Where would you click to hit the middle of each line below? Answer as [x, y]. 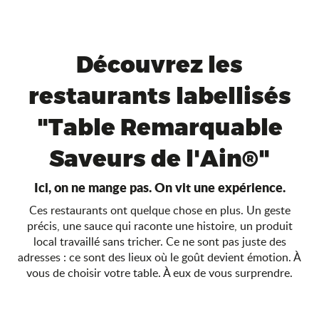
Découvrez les [159, 63]
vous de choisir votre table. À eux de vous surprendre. [159, 273]
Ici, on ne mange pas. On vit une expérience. [159, 187]
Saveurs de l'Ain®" [159, 157]
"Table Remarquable [159, 126]
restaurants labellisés [159, 95]
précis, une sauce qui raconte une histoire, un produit [159, 226]
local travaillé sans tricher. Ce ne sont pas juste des [159, 241]
